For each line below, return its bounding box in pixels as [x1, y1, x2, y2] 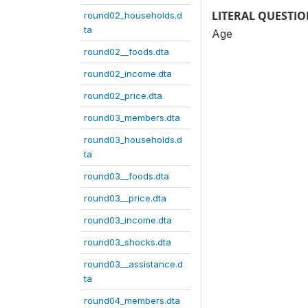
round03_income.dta [84, 214, 172, 225]
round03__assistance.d [84, 258, 183, 269]
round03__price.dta [84, 192, 166, 203]
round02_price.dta [84, 90, 162, 101]
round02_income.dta [84, 68, 172, 79]
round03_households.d [84, 134, 182, 145]
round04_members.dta [84, 295, 180, 306]
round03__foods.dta [84, 170, 169, 181]
